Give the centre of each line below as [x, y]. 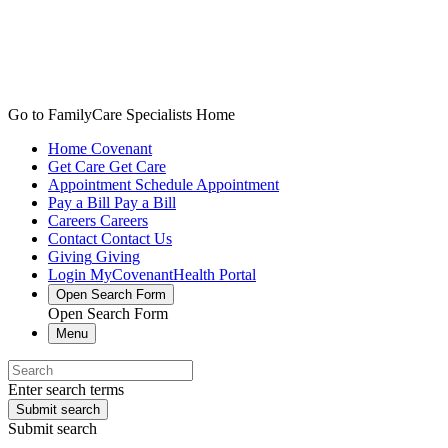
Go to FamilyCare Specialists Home [121, 114]
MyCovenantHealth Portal [173, 274]
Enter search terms [66, 389]
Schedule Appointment [207, 184]
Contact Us [136, 238]
